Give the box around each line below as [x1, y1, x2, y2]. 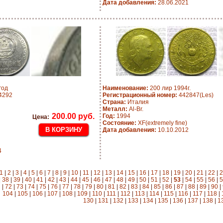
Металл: [103, 106, 127, 112]
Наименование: [103, 85, 148, 92]
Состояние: [103, 119, 136, 126]
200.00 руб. [52, 112, 95, 120]
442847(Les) [177, 92, 214, 99]
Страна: [103, 99, 126, 106]
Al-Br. [127, 106, 143, 112]
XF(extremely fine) [136, 119, 187, 126]
